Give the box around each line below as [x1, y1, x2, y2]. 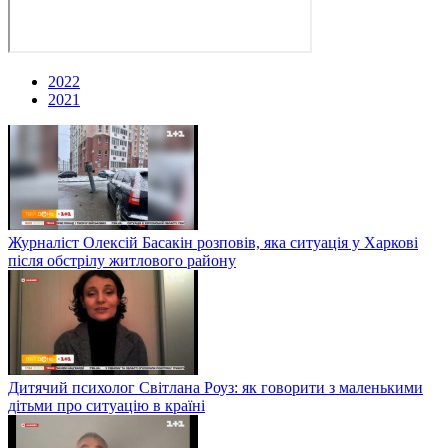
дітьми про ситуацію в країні [8, 396, 205, 414]
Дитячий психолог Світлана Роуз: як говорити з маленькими [8, 378, 423, 396]
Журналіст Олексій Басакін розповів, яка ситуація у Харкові [8, 233, 418, 251]
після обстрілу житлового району [8, 251, 236, 269]
